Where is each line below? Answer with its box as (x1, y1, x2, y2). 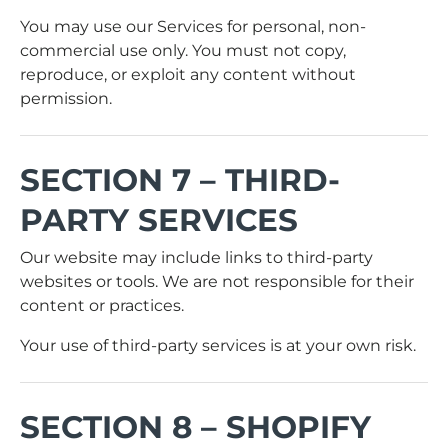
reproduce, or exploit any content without (20, 64, 356, 84)
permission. (20, 88, 112, 108)
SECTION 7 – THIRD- (20, 160, 340, 199)
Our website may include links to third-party (20, 248, 373, 268)
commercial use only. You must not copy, (20, 40, 346, 60)
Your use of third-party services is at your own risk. (20, 336, 416, 356)
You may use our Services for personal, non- (20, 16, 366, 36)
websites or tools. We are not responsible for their (20, 272, 414, 292)
